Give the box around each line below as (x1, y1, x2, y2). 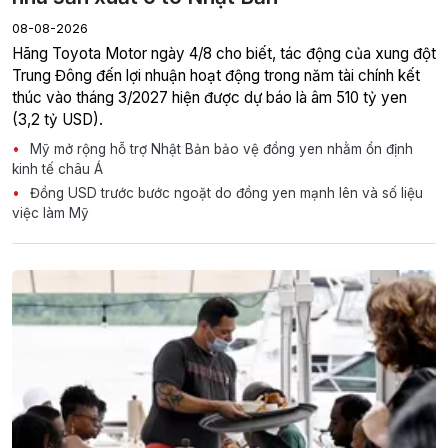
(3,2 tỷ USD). (12, 110, 103, 130)
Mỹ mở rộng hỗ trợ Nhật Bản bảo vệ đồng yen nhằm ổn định (26, 141, 413, 158)
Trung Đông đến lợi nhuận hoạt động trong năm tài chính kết (12, 66, 420, 86)
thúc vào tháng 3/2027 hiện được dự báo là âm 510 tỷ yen (12, 88, 407, 108)
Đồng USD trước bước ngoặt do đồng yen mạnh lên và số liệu (26, 185, 423, 202)
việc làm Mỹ (12, 205, 89, 222)
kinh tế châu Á (12, 161, 103, 178)
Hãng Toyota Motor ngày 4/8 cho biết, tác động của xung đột (12, 44, 436, 64)
